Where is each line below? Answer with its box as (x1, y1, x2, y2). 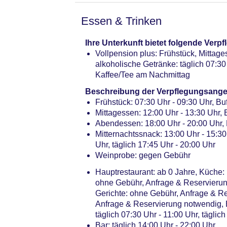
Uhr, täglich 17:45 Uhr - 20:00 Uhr (95, 140, 215, 149)
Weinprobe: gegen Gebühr (95, 150, 191, 160)
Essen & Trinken (81, 14, 162, 27)
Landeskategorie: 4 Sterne (95, 30, 190, 39)
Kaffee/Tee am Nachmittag (95, 70, 190, 79)
